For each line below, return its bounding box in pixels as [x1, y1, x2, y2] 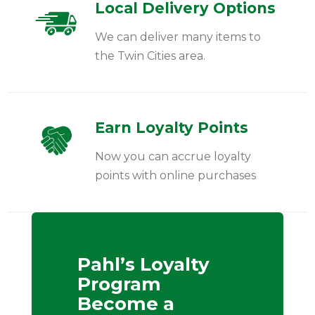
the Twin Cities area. [94, 49, 205, 63]
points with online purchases [94, 169, 256, 183]
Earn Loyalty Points [94, 119, 248, 137]
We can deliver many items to [94, 30, 261, 44]
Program [77, 273, 161, 296]
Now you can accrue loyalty [94, 150, 251, 164]
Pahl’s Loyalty [77, 253, 210, 276]
